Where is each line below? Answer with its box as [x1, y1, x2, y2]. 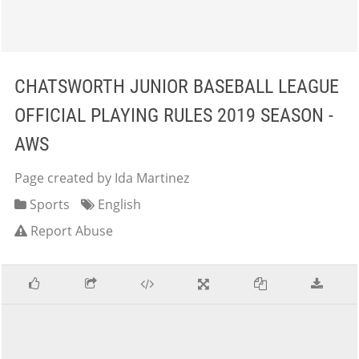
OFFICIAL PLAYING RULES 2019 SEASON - [14, 104, 333, 127]
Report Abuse [30, 222, 113, 240]
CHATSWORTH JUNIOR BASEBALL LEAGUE [14, 75, 339, 98]
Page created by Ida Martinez [14, 169, 189, 187]
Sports [26, 196, 70, 213]
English [95, 196, 141, 213]
